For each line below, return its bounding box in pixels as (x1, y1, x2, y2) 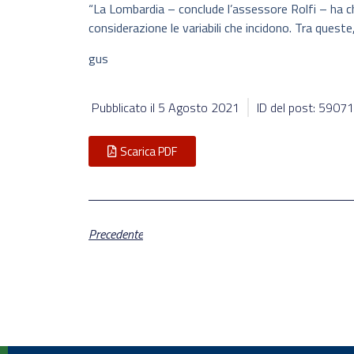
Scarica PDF (120, 142, 177, 161)
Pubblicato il (92, 98, 158, 118)
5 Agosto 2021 (158, 98, 239, 118)
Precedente (88, 224, 143, 244)
